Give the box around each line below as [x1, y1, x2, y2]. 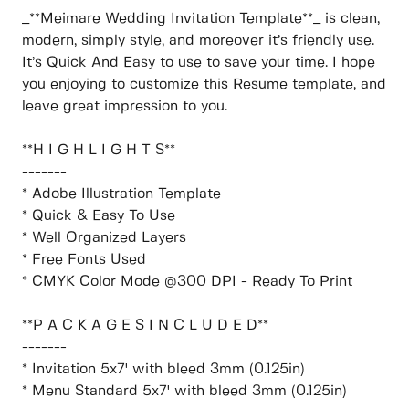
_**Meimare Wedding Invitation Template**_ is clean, [22, 12, 380, 26]
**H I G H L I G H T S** [22, 143, 175, 158]
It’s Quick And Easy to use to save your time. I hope [22, 56, 375, 70]
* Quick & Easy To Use [22, 209, 175, 224]
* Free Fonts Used [22, 253, 146, 267]
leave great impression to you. [22, 100, 227, 114]
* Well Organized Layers [22, 231, 186, 246]
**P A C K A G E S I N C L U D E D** [22, 319, 268, 333]
